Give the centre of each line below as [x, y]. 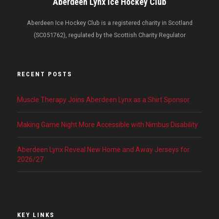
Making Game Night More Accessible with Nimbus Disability [108, 124]
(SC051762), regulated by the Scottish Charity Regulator [109, 35]
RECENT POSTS [45, 74]
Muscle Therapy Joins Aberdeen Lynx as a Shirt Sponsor [103, 99]
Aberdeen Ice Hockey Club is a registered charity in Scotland [109, 22]
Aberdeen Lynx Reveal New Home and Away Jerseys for [103, 149]
